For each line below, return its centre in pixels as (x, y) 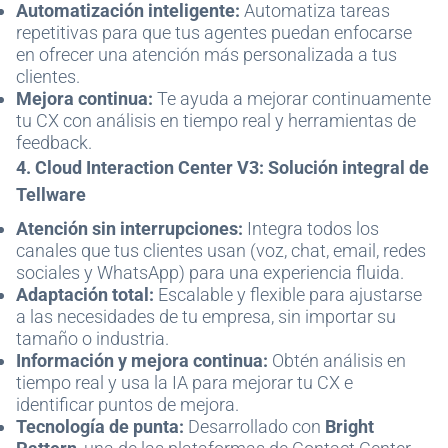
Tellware (51, 194)
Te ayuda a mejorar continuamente (292, 98)
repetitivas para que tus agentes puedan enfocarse (214, 32)
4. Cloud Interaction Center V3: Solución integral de (222, 167)
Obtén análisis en (337, 360)
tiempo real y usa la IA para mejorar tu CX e (184, 382)
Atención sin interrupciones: (129, 228)
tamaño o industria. (92, 338)
